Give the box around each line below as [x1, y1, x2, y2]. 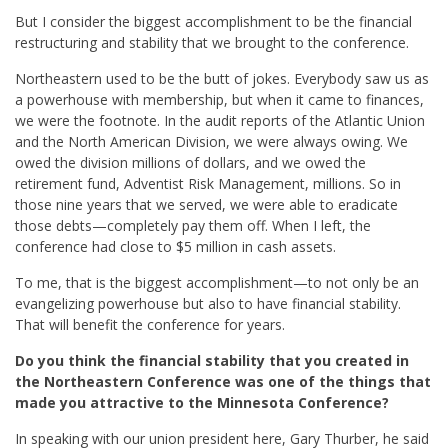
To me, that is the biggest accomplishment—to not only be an [15, 273, 419, 293]
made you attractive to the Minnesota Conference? [15, 393, 389, 413]
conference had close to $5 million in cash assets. [15, 237, 336, 257]
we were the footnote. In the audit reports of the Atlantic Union [15, 111, 425, 131]
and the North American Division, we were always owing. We [15, 132, 408, 152]
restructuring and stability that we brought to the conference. [15, 33, 409, 53]
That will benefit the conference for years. [15, 315, 285, 335]
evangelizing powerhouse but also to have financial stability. [15, 294, 401, 314]
